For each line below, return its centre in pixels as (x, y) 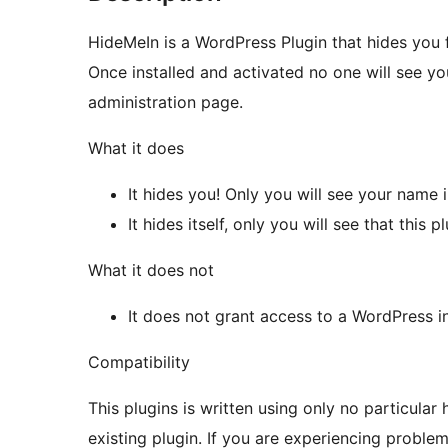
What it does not (151, 270)
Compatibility (139, 362)
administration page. (165, 102)
